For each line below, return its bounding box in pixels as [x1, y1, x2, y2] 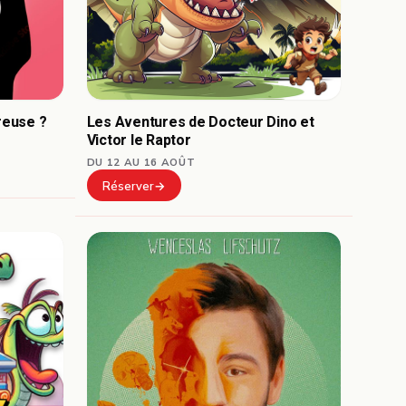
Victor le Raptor [86, 129, 191, 151]
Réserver [101, 178, 155, 195]
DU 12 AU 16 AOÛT [86, 154, 196, 169]
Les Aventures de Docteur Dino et [86, 111, 314, 133]
